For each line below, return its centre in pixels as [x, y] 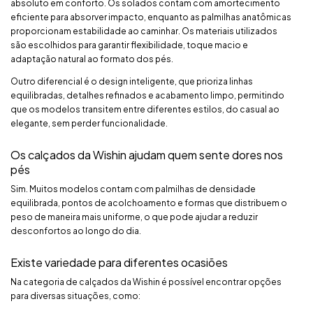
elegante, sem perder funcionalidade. [89, 123]
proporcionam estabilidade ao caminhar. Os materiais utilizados [144, 31]
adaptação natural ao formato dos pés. [92, 59]
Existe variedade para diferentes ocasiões [119, 262]
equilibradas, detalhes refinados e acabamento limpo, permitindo [147, 95]
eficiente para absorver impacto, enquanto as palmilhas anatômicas [151, 17]
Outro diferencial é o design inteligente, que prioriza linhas [132, 81]
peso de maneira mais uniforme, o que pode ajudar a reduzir [134, 217]
